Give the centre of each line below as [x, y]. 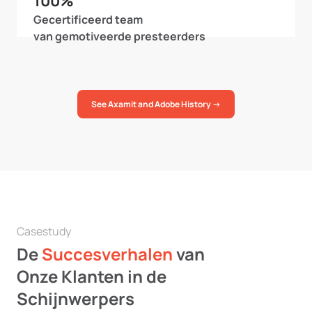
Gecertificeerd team [88, 19]
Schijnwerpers [76, 298]
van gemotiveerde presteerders [119, 36]
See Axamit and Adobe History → [156, 104]
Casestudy [44, 231]
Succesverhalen [107, 254]
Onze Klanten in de [92, 276]
